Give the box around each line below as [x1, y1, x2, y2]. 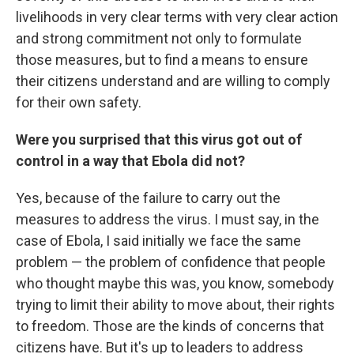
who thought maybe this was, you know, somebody [16, 275, 334, 292]
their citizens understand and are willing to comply [16, 73, 330, 89]
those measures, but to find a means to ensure [16, 51, 308, 68]
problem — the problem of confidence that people [16, 254, 326, 270]
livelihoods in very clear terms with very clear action [16, 9, 338, 25]
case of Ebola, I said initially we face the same [16, 232, 301, 249]
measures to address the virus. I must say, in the [16, 211, 319, 228]
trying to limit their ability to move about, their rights [16, 296, 335, 313]
